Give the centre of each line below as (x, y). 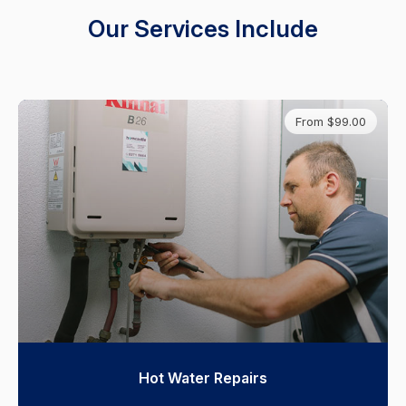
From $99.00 (331, 121)
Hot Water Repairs (203, 378)
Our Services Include (203, 28)
